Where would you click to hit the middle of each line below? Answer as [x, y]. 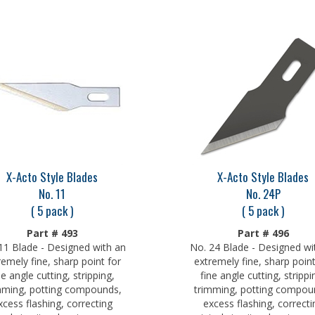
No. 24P [263, 190]
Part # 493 [52, 230]
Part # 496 [263, 230]
